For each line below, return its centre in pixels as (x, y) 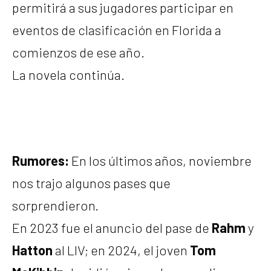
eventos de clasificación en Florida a (117, 30)
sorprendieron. (55, 205)
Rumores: (41, 160)
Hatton (32, 250)
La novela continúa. (68, 75)
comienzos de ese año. (78, 52)
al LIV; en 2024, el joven (121, 250)
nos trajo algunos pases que (91, 182)
